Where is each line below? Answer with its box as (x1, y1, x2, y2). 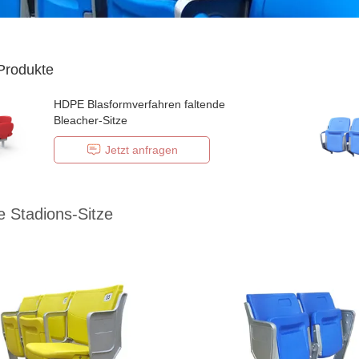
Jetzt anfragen (104, 143, 178, 156)
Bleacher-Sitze (54, 114, 127, 127)
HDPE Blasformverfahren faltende (54, 98, 225, 111)
